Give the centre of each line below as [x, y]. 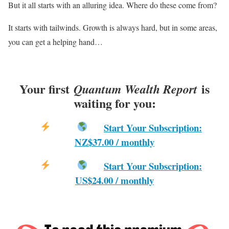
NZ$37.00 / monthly [114, 142]
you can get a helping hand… [55, 42]
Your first [47, 89]
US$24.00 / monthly [114, 180]
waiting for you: [114, 103]
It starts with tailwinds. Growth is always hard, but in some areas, [113, 28]
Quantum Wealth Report [135, 89]
